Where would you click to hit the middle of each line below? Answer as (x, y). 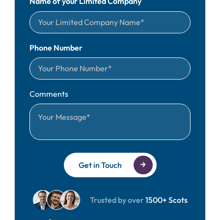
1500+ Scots (165, 200)
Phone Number (56, 47)
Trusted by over (117, 200)
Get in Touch (100, 165)
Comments (49, 94)
